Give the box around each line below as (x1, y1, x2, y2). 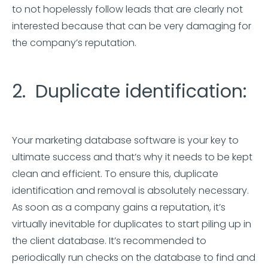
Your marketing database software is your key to (12, 133, 239, 147)
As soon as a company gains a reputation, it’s (12, 200, 226, 214)
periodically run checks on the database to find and (12, 251, 255, 264)
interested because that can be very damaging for (12, 19, 251, 33)
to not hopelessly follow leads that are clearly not (12, 2, 243, 16)
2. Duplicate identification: (12, 79, 246, 104)
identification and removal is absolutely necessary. (12, 184, 249, 197)
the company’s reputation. (12, 36, 136, 50)
